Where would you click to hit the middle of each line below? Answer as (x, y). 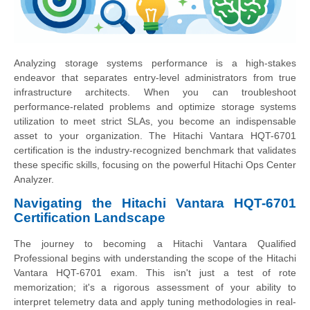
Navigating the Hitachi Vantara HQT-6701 (155, 203)
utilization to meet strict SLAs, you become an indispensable (155, 121)
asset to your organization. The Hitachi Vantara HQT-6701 (155, 136)
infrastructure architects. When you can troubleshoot (155, 92)
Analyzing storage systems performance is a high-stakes (155, 63)
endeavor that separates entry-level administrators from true (155, 78)
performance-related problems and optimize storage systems (155, 107)
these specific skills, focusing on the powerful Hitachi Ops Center (155, 165)
